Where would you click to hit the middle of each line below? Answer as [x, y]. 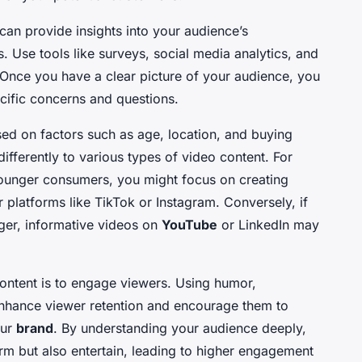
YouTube [189, 225]
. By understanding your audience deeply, [180, 328]
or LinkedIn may [268, 225]
